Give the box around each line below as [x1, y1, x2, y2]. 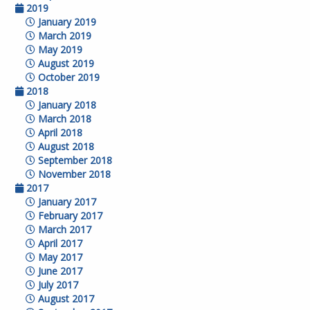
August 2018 [35, 140, 95, 153]
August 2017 [35, 292, 95, 305]
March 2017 [35, 223, 92, 236]
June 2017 [35, 264, 83, 277]
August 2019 [35, 57, 95, 70]
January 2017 [35, 195, 97, 208]
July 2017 [35, 278, 79, 291]
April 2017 [35, 237, 83, 250]
